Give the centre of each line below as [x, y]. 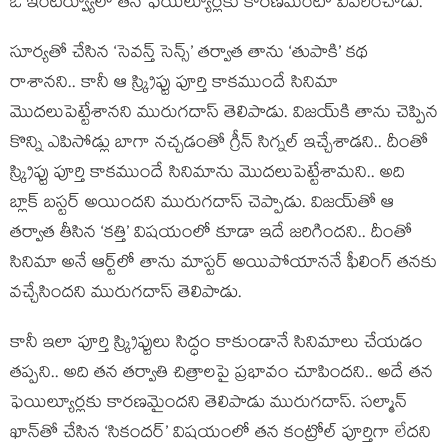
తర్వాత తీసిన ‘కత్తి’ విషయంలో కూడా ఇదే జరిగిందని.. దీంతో [211, 234]
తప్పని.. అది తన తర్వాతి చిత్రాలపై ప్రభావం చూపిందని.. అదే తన [221, 374]
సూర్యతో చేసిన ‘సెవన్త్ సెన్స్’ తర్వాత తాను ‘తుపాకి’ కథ [189, 54]
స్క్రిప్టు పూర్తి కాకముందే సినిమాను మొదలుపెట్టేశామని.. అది [207, 174]
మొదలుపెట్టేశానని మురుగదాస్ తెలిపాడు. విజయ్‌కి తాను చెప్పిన [224, 114]
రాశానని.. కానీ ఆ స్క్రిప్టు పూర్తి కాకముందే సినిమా [174, 84]
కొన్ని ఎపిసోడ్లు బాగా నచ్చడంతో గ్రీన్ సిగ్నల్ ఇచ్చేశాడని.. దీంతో [219, 144]
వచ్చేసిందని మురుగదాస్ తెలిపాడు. [128, 294]
